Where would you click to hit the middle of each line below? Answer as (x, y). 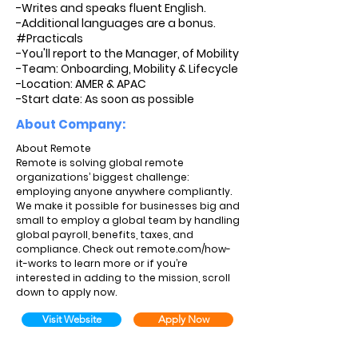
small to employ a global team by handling (128, 220)
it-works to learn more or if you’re (102, 263)
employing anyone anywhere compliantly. (124, 191)
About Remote (54, 148)
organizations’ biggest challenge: (102, 177)
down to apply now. (66, 292)
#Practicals (50, 38)
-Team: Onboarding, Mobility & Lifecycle (127, 69)
